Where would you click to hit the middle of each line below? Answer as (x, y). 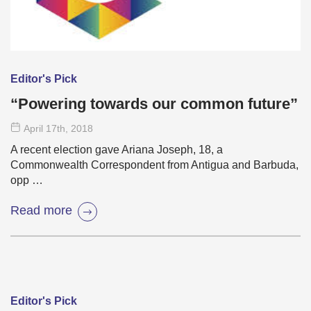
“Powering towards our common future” (154, 104)
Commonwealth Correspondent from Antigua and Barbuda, (154, 165)
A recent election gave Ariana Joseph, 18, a (117, 150)
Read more (41, 210)
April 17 (40, 129)
